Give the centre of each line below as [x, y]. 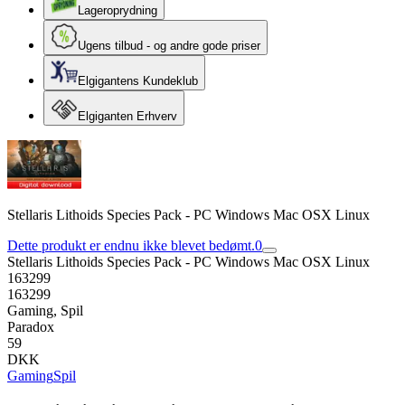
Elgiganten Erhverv [127, 116]
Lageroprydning [118, 10]
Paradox [31, 327]
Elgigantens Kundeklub [138, 81]
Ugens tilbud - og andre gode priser [169, 46]
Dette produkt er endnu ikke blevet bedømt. [131, 245]
